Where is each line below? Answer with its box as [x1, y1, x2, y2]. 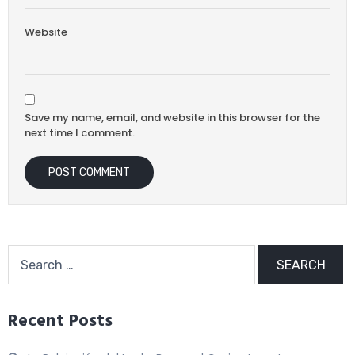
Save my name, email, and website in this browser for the [25, 110, 320, 126]
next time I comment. [25, 125, 135, 141]
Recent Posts [8, 307, 113, 336]
